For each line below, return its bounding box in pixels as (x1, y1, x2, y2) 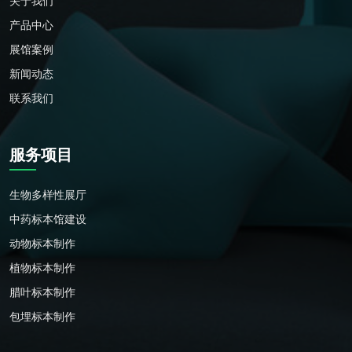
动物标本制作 (9, 236, 75, 251)
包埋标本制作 (9, 309, 75, 324)
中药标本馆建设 (9, 211, 86, 227)
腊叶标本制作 (9, 284, 75, 300)
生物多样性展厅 (9, 187, 86, 203)
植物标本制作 (9, 260, 75, 276)
